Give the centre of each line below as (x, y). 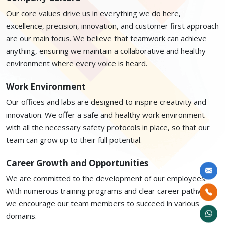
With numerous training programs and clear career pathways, (112, 191)
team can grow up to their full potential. (74, 140)
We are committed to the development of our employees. (106, 178)
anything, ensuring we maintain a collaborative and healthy (106, 51)
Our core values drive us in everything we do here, (93, 13)
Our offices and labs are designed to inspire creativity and (106, 102)
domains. (21, 216)
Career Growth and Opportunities (77, 163)
